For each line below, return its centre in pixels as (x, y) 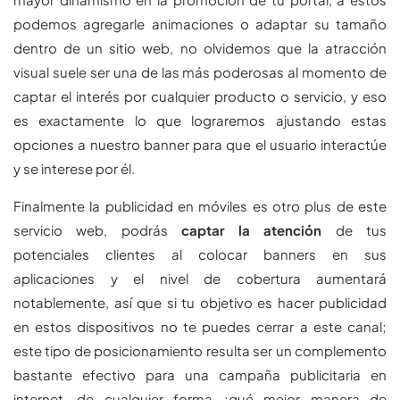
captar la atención (258, 229)
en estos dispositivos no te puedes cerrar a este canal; (200, 326)
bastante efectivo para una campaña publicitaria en (200, 374)
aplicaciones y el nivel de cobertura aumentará (200, 278)
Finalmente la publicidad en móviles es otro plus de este (200, 205)
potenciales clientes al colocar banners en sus (200, 254)
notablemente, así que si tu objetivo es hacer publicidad (200, 302)
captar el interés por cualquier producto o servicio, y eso (200, 96)
